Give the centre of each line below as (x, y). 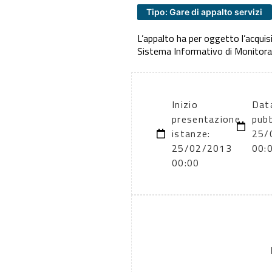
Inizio (185, 105)
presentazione (206, 119)
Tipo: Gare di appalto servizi (204, 12)
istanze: (191, 134)
